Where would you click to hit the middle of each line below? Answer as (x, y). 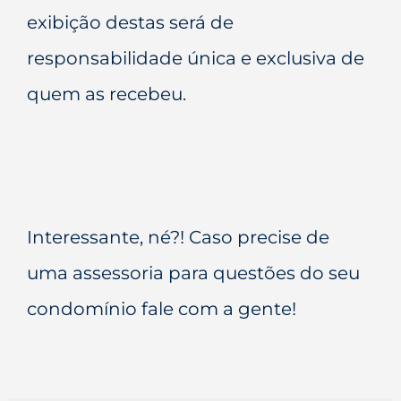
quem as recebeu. (107, 94)
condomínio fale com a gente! (162, 308)
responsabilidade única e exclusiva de (196, 58)
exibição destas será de (130, 22)
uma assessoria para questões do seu (193, 273)
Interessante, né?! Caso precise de (178, 237)
